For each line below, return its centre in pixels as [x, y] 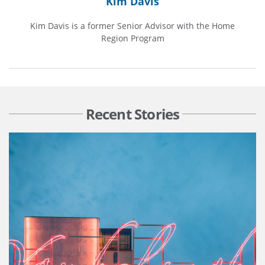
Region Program [132, 38]
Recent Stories [132, 114]
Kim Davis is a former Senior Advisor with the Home [132, 25]
